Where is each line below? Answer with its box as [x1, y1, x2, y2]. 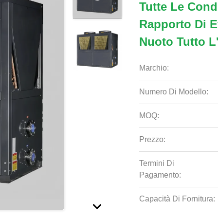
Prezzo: [139, 135, 166, 144]
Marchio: [139, 64, 169, 72]
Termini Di [139, 159, 175, 167]
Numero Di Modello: [139, 88, 209, 96]
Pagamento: [139, 171, 182, 179]
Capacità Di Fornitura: [139, 195, 216, 203]
